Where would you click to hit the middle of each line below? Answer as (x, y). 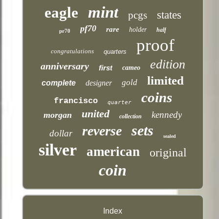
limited (166, 80)
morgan (58, 115)
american (113, 151)
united (96, 113)
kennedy (167, 114)
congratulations (73, 51)
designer (99, 83)
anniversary (65, 66)
